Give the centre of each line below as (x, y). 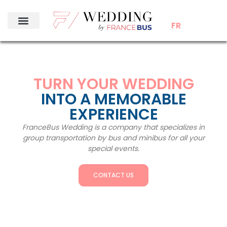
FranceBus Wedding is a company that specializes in (113, 127)
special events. (113, 149)
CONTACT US (113, 175)
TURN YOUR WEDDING (113, 84)
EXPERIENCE (113, 115)
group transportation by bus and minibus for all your (113, 138)
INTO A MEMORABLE (113, 100)
